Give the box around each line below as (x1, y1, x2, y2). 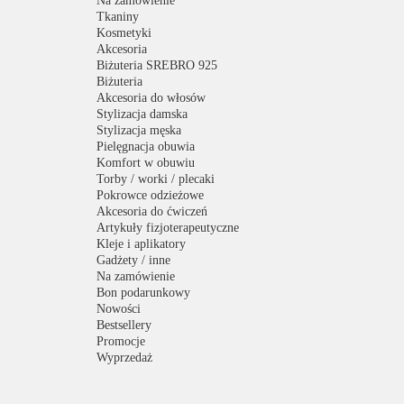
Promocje (96, 335, 145, 348)
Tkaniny (96, 10, 139, 23)
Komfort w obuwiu (96, 156, 195, 170)
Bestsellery (96, 318, 151, 332)
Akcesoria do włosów (96, 91, 206, 105)
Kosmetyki (96, 26, 151, 40)
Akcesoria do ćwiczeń (96, 205, 207, 218)
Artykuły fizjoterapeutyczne (96, 221, 239, 234)
